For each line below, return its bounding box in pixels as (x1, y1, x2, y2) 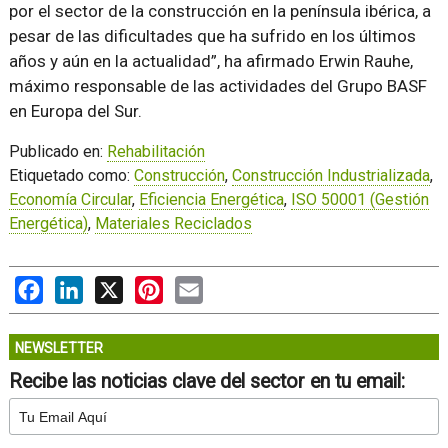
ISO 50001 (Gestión (290, 190, 429, 210)
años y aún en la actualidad (8, 51, 211, 72)
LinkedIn (82, 276, 143, 296)
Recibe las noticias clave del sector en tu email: (8, 370, 405, 394)
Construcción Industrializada (231, 166, 430, 186)
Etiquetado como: (8, 166, 134, 186)
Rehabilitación (106, 142, 205, 162)
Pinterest (162, 276, 228, 296)
